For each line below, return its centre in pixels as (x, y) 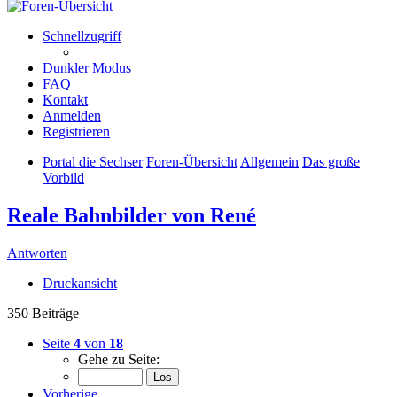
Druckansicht (80, 283)
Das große (331, 161)
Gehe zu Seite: (119, 359)
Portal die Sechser (93, 161)
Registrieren (76, 131)
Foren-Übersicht (192, 161)
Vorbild (63, 177)
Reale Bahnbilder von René (132, 215)
